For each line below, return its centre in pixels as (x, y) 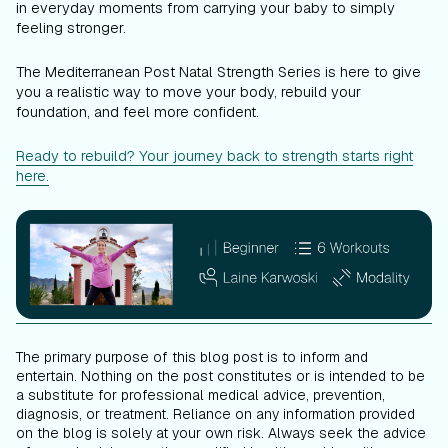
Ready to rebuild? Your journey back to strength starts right (214, 156)
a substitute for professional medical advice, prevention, (200, 395)
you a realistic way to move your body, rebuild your (188, 92)
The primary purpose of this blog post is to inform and (192, 357)
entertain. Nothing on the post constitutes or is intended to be (220, 376)
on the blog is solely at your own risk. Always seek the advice (221, 433)
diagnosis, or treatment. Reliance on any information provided (215, 414)
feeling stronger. (71, 28)
